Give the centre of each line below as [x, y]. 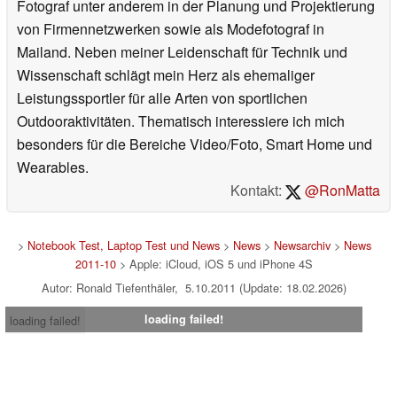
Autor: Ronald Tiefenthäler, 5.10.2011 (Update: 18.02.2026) [194, 288]
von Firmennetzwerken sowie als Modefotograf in [171, 29]
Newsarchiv [302, 245]
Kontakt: [258, 191]
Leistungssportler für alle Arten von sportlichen [162, 98]
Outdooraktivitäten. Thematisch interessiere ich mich [181, 121]
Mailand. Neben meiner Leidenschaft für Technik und [182, 52]
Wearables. [53, 167]
